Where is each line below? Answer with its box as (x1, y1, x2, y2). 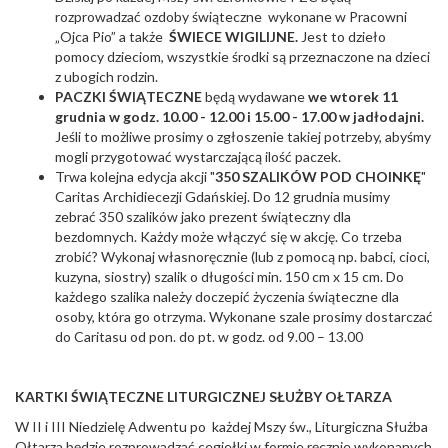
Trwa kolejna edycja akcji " (55, 168, 215, 186)
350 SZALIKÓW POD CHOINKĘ (215, 168, 421, 186)
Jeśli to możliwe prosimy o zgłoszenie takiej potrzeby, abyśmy (55, 128, 431, 146)
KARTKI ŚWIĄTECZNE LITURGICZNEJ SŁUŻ (15, 388, 304, 406)
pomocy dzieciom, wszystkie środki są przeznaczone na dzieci (55, 48, 430, 66)
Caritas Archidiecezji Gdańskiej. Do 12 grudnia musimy (55, 188, 390, 206)
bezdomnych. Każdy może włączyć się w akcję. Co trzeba (55, 228, 402, 246)
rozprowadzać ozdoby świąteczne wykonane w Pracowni (55, 8, 407, 26)
